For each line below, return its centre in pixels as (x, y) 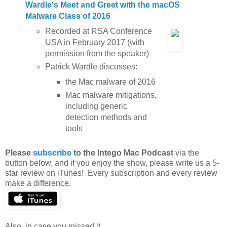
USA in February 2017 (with (95, 42)
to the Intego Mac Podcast (122, 153)
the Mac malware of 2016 (110, 82)
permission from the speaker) (97, 53)
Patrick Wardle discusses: (91, 66)
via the (186, 153)
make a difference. (38, 183)
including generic (96, 106)
